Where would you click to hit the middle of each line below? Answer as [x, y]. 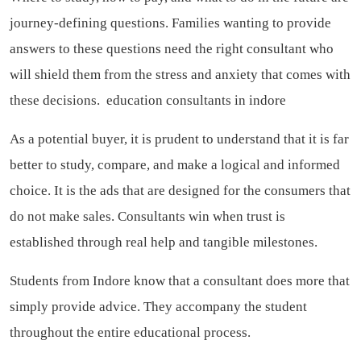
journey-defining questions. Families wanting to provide [170, 23]
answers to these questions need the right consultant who [172, 49]
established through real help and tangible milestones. [164, 243]
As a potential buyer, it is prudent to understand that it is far [179, 139]
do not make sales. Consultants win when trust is [147, 217]
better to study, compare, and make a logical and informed [175, 165]
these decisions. [58, 101]
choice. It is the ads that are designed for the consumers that [180, 191]
